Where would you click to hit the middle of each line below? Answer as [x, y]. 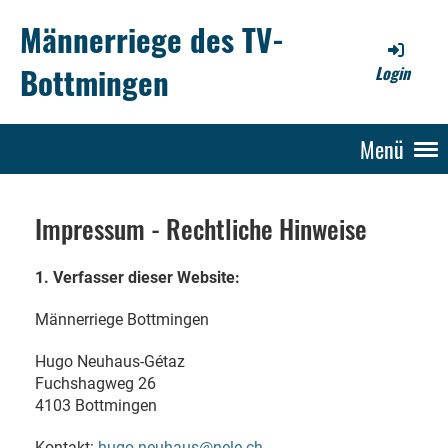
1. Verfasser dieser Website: [137, 277]
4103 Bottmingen [96, 405]
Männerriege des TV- [152, 39]
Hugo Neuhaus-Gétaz [110, 361]
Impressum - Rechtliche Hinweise [201, 228]
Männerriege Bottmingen [122, 319]
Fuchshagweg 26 [95, 383]
